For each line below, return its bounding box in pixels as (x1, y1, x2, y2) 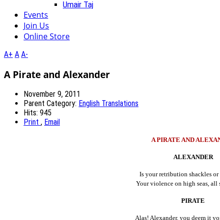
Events (24, 9, 48, 20)
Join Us (24, 20, 49, 31)
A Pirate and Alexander (4, 68, 110, 81)
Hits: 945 (24, 108, 52, 118)
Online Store (24, 30, 70, 42)
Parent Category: (24, 99, 79, 109)
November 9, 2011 (24, 89, 81, 99)
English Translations (79, 99, 138, 109)
